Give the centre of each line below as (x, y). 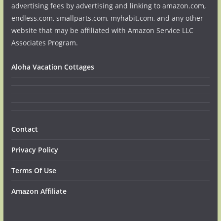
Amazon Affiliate (39, 191)
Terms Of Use (34, 170)
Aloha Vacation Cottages (53, 67)
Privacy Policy (35, 150)
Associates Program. (44, 43)
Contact (24, 129)
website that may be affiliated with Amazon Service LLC (102, 30)
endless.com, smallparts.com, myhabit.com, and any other (107, 18)
